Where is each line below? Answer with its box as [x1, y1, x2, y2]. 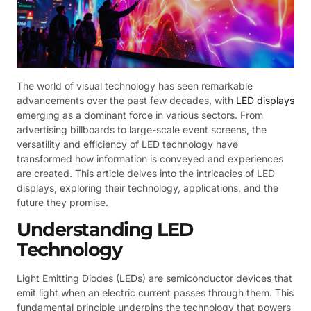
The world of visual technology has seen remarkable [17, 79, 253, 92]
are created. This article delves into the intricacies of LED [17, 167, 275, 179]
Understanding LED [17, 217, 193, 241]
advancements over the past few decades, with [17, 94, 236, 106]
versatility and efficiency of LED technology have [17, 137, 238, 150]
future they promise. [17, 196, 108, 208]
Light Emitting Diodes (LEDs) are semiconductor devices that [17, 271, 292, 284]
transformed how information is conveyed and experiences [17, 152, 283, 165]
